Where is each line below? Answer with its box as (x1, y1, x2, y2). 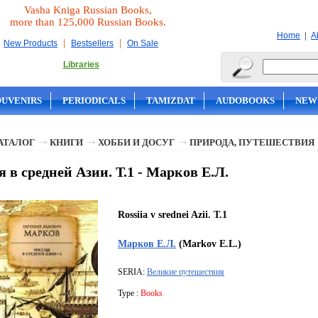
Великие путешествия (147, 267, 224, 278)
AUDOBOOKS (216, 95, 275, 106)
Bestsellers (71, 38, 114, 48)
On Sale (127, 38, 158, 48)
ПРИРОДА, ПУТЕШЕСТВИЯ (190, 137, 314, 148)
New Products (4, 38, 57, 48)
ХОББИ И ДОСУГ (98, 137, 175, 148)
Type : (118, 288, 141, 299)
